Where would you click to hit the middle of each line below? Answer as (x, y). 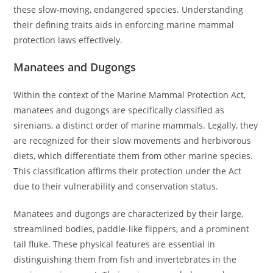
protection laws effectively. (68, 40)
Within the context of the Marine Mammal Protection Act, (130, 95)
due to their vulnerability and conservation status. (116, 186)
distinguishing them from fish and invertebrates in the (125, 259)
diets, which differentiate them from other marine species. (133, 156)
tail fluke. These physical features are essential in (115, 244)
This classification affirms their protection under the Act (128, 171)
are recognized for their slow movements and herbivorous (133, 140)
